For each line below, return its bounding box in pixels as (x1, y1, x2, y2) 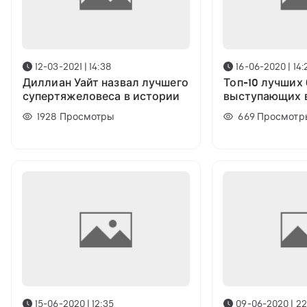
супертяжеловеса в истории (23, 90, 180, 103)
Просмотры (59, 111, 115, 123)
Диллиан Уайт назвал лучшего (23, 76, 188, 90)
